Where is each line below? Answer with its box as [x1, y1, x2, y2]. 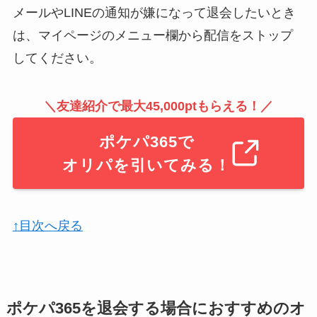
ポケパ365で [98, 132, 195, 151]
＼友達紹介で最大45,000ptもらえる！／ [44, 98, 273, 113]
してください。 [12, 50, 102, 65]
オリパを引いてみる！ [62, 156, 231, 174]
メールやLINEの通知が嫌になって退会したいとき [12, 5, 296, 20]
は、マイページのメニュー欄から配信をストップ [12, 28, 293, 42]
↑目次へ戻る [12, 219, 83, 234]
